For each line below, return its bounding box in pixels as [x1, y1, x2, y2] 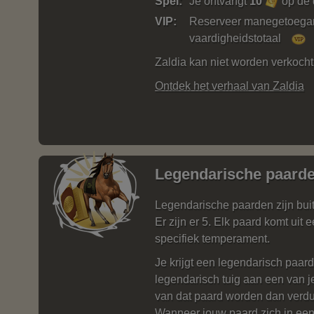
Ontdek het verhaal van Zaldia [155, 80, 304, 92]
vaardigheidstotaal [189, 32, 281, 44]
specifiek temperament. [155, 233, 270, 245]
